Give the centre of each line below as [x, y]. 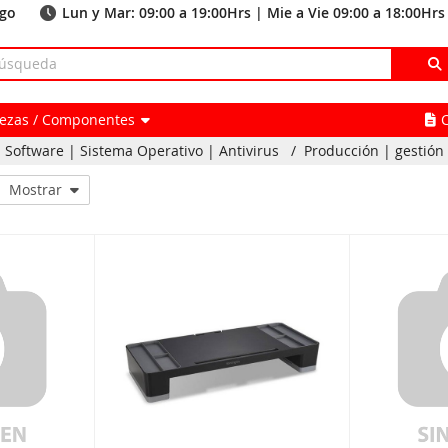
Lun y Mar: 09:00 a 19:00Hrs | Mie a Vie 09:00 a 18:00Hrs [253, 12]
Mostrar [35, 189]
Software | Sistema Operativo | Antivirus [142, 150]
